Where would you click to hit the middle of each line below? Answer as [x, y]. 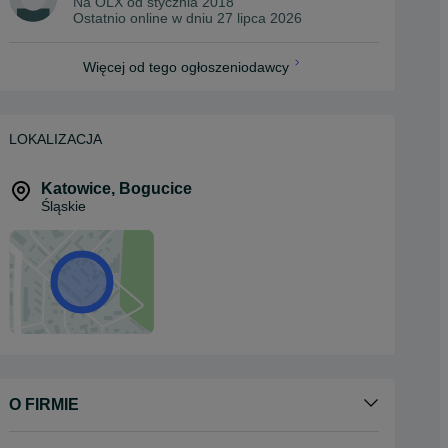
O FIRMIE [44, 405]
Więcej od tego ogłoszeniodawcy [186, 67]
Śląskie [63, 206]
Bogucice [155, 189]
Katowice [76, 189]
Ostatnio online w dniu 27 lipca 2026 [187, 18]
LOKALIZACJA [55, 139]
